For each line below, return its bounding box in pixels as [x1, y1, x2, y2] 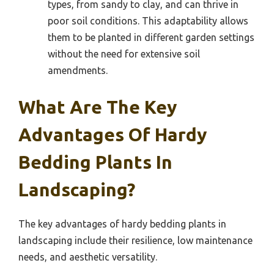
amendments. [48, 64, 108, 76]
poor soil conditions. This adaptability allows [48, 15, 248, 26]
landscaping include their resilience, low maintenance [18, 234, 253, 246]
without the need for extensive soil [48, 48, 200, 59]
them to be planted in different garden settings [48, 31, 254, 43]
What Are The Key [18, 96, 177, 117]
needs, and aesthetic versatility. [18, 251, 157, 262]
